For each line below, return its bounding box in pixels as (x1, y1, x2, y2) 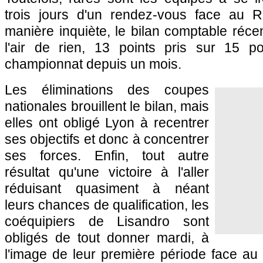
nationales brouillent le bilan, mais (5, 99, 209, 114)
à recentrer (134, 115, 210, 130)
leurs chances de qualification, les (5, 197, 209, 213)
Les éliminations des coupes (5, 82, 209, 97)
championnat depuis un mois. (5, 56, 181, 72)
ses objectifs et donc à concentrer (5, 131, 209, 147)
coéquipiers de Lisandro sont (5, 214, 209, 229)
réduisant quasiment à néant (5, 181, 209, 196)
